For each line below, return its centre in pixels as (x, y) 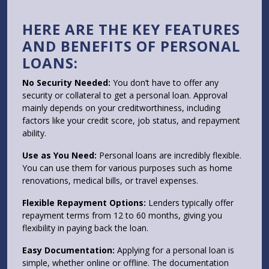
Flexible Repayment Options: (84, 203)
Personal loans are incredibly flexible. (169, 156)
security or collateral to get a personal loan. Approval (125, 95)
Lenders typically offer (190, 203)
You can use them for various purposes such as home (127, 168)
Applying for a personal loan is (174, 250)
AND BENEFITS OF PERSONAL (131, 46)
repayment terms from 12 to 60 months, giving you (122, 216)
